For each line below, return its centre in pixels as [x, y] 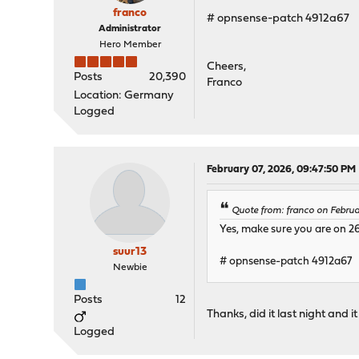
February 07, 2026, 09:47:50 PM [282, 169]
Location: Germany [124, 96]
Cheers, [227, 67]
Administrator [130, 29]
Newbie [130, 268]
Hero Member [130, 45]
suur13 [130, 252]
